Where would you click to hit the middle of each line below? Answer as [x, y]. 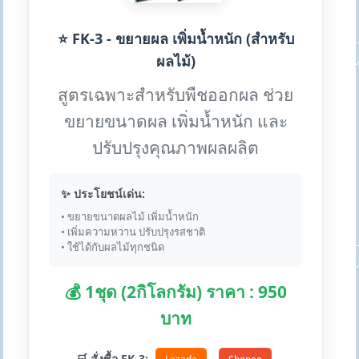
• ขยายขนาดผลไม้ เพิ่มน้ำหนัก [130, 217]
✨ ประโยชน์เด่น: [103, 194]
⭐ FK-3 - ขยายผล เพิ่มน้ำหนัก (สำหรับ [175, 39]
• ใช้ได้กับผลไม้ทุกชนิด [113, 247]
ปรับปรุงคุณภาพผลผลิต [176, 148]
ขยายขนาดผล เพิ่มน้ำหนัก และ [175, 121]
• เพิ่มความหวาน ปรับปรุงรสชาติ [133, 232]
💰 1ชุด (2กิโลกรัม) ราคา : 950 [175, 292]
